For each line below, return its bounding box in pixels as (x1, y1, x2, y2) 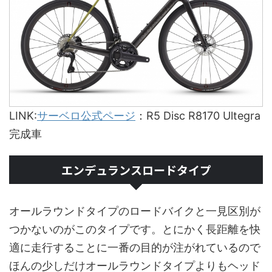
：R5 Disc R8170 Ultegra (135, 109, 260, 123)
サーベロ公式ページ (37, 109, 135, 123)
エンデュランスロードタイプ (61, 161, 211, 178)
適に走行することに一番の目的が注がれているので (9, 241, 260, 254)
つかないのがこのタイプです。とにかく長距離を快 (9, 223, 260, 236)
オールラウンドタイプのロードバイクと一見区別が (9, 205, 260, 218)
